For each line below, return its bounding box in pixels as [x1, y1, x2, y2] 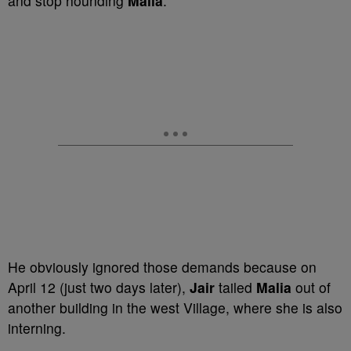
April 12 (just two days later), [8, 277, 190, 297]
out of [291, 277, 331, 297]
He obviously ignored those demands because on [8, 257, 317, 277]
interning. [8, 318, 66, 338]
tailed [215, 277, 256, 297]
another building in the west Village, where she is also [8, 298, 342, 317]
